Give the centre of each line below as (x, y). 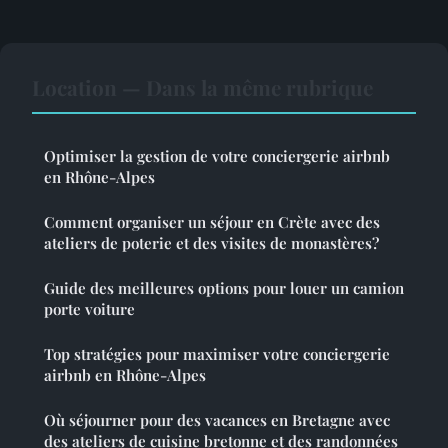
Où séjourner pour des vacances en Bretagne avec (217, 419)
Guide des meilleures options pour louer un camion (224, 287)
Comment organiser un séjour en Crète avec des (212, 221)
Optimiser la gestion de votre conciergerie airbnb (217, 155)
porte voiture (89, 308)
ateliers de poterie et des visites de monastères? (211, 242)
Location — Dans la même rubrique (202, 86)
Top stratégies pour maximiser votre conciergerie (217, 353)
